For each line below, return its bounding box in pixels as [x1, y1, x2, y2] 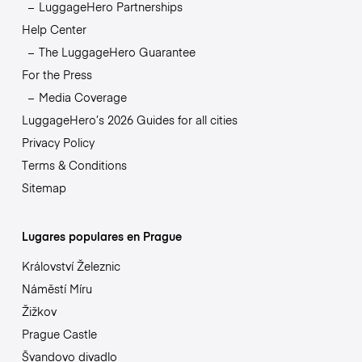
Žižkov [21, 302, 57, 319]
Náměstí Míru [21, 280, 92, 297]
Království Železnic [21, 257, 120, 274]
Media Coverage [38, 88, 127, 105]
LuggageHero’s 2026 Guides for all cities [21, 111, 238, 128]
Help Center [21, 20, 86, 37]
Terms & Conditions [21, 156, 127, 173]
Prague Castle [21, 325, 97, 342]
